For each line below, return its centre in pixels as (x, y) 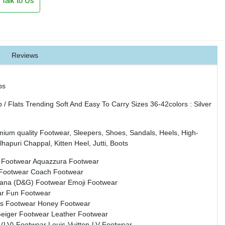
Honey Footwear (64, 204)
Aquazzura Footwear (66, 161)
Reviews (25, 55)
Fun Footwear (28, 193)
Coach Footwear (57, 172)
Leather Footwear (80, 214)
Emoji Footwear (93, 183)
